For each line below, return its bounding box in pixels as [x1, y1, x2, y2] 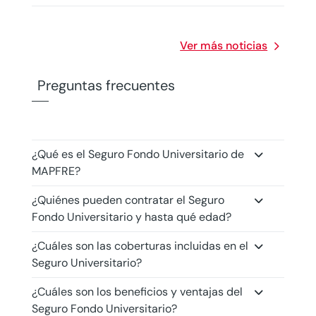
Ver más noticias [180, 38, 268, 53]
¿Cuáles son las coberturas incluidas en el [31, 238, 248, 253]
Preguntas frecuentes [37, 76, 175, 95]
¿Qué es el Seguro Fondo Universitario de [31, 147, 244, 162]
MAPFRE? [31, 164, 80, 178]
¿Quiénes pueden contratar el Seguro [31, 193, 224, 207]
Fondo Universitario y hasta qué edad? [31, 209, 231, 224]
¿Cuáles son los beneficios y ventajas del [31, 284, 243, 299]
